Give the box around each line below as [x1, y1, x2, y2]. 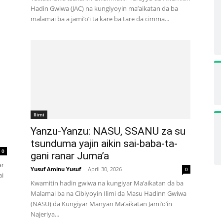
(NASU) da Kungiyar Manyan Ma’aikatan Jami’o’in [31, 199, 172, 208]
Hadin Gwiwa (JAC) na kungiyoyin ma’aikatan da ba [31, 4, 178, 13]
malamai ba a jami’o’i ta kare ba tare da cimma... [31, 14, 169, 23]
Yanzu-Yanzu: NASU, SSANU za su [31, 125, 185, 137]
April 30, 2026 [88, 165, 122, 173]
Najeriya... [31, 210, 59, 219]
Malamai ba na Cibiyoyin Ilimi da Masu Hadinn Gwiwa [31, 189, 186, 198]
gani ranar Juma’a [31, 150, 109, 162]
